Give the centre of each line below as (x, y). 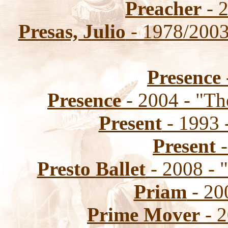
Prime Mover (144, 215)
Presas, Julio (72, 31)
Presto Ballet (91, 169)
